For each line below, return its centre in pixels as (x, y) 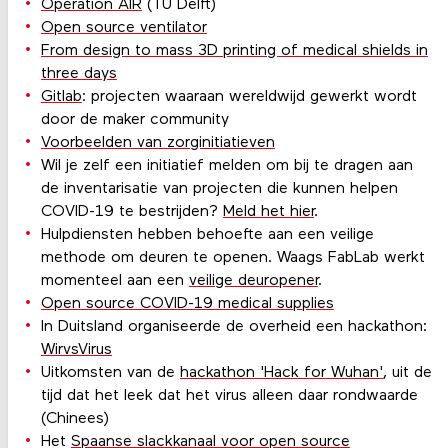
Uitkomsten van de (110, 372)
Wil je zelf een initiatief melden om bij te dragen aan (226, 165)
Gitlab (61, 96)
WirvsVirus (76, 349)
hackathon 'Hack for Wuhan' (281, 372)
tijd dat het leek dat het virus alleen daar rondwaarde (229, 395)
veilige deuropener (253, 280)
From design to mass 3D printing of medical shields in (234, 50)
